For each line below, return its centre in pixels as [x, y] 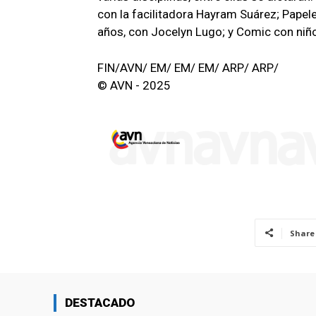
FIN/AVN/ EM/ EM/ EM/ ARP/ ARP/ [188, 67]
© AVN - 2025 [134, 85]
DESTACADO [100, 302]
